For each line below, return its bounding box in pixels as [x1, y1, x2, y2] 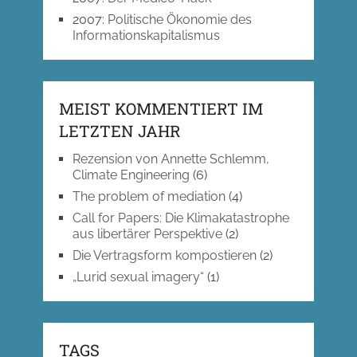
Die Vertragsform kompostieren [72, 248, 257, 264]
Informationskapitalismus [72, 28, 220, 44]
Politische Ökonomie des [107, 12, 252, 28]
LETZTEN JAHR [58, 120, 181, 142]
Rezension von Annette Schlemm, [72, 151, 269, 167]
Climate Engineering [72, 167, 190, 183]
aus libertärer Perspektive [72, 226, 222, 242]
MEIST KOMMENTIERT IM [58, 98, 263, 120]
